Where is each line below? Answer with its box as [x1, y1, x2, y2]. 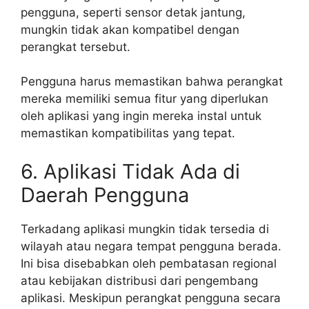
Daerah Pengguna [21, 182, 189, 207]
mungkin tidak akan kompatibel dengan [21, 22, 239, 37]
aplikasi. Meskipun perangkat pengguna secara [21, 290, 281, 305]
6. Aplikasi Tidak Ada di [21, 159, 240, 183]
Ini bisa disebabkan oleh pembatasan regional [21, 256, 277, 270]
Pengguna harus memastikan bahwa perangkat [21, 74, 283, 89]
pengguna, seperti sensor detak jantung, [21, 5, 246, 19]
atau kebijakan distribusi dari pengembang [21, 273, 258, 288]
